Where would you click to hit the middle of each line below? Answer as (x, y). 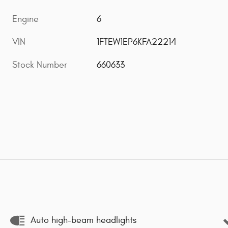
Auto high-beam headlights (83, 220)
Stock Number (40, 65)
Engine (25, 19)
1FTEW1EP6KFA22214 (137, 42)
